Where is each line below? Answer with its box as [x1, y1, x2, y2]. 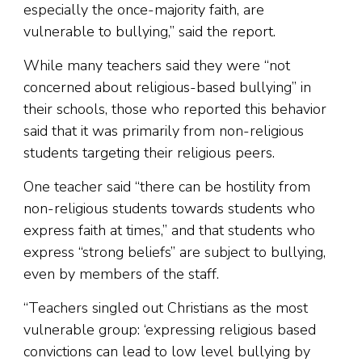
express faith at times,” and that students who [23, 221, 315, 241]
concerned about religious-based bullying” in [23, 78, 311, 98]
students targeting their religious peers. [23, 143, 275, 163]
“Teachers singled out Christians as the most [23, 298, 308, 318]
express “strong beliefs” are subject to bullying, [23, 242, 326, 263]
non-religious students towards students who [23, 199, 315, 219]
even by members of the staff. [23, 264, 223, 284]
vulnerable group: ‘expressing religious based [23, 320, 316, 340]
